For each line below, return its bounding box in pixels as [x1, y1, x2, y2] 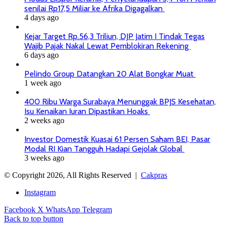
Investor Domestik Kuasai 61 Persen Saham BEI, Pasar [24, 134, 210, 144]
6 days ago [24, 50, 59, 59]
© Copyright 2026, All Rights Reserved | [4, 170, 141, 179]
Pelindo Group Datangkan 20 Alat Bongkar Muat [24, 68, 196, 79]
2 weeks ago [24, 116, 64, 125]
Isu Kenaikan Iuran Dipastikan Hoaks [24, 106, 150, 116]
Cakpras [141, 170, 167, 179]
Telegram [82, 205, 112, 214]
